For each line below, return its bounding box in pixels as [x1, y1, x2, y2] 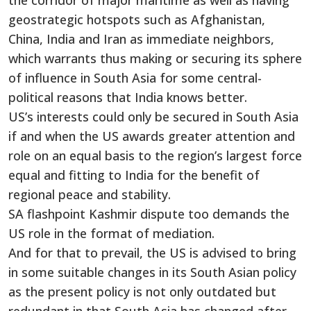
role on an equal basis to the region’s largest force [8, 147, 302, 165]
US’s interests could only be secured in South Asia [8, 108, 299, 126]
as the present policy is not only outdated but [8, 283, 276, 301]
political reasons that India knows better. [8, 89, 247, 106]
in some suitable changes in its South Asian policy [8, 264, 296, 281]
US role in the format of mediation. [8, 225, 215, 242]
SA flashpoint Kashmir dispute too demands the [8, 205, 289, 223]
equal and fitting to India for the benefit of [8, 167, 260, 184]
